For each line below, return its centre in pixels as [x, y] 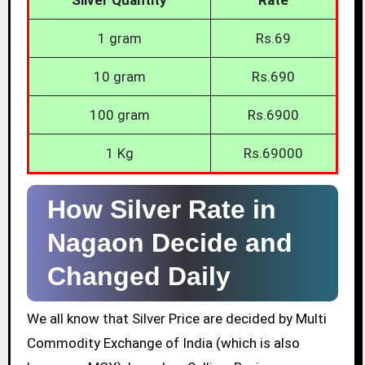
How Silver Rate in [161, 209]
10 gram [119, 76]
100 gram [119, 114]
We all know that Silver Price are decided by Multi [176, 319]
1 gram [119, 38]
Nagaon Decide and [169, 242]
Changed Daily [139, 276]
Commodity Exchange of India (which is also [163, 343]
